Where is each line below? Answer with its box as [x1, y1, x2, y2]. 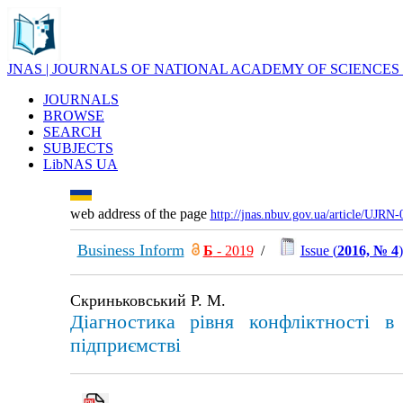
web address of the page [69, 206, 210, 221]
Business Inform [76, 241, 184, 259]
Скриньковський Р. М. [69, 291, 226, 309]
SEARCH [43, 124, 102, 139]
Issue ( [300, 243, 337, 258]
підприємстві [69, 334, 181, 356]
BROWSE [43, 108, 104, 123]
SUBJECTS [43, 140, 113, 156]
